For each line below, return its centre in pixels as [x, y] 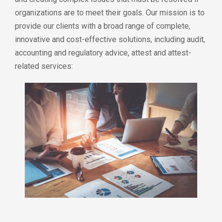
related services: [44, 66]
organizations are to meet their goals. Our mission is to [110, 13]
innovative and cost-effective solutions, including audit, [110, 39]
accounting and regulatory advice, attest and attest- [103, 53]
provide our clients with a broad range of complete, [103, 26]
